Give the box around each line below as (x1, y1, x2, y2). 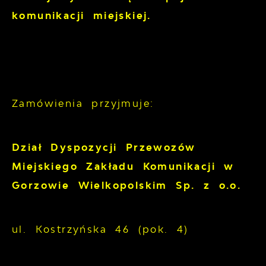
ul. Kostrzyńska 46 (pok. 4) (12, 223, 189, 236)
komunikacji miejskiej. (12, 9, 151, 22)
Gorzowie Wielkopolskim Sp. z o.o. (12, 179, 242, 192)
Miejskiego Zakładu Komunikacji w (12, 160, 235, 173)
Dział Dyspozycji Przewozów (12, 141, 196, 154)
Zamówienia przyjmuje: (12, 97, 154, 110)
